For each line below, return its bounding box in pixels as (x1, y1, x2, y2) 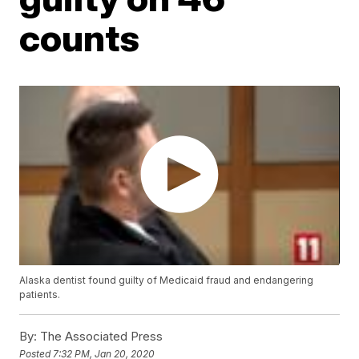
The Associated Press (37, 329, 163, 345)
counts (19, 15, 140, 60)
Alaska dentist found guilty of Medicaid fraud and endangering (19, 274, 314, 287)
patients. (19, 288, 61, 301)
